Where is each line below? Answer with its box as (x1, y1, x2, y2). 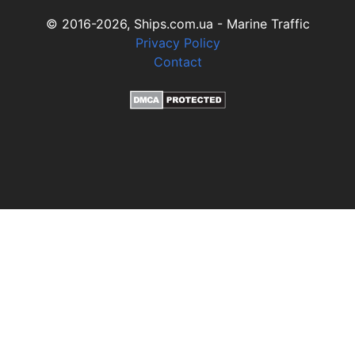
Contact (153, 54, 202, 70)
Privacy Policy (135, 35, 220, 51)
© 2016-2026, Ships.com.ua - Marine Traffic (45, 16, 310, 32)
